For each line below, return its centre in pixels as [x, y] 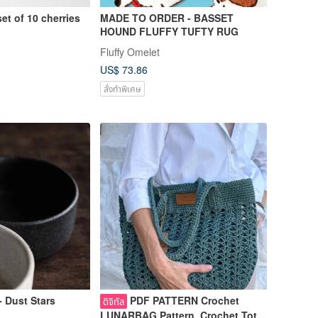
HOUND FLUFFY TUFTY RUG [169, 32]
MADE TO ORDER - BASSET [166, 18]
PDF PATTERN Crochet [184, 301]
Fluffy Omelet [130, 51]
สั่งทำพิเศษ [122, 88]
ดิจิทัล [113, 301]
